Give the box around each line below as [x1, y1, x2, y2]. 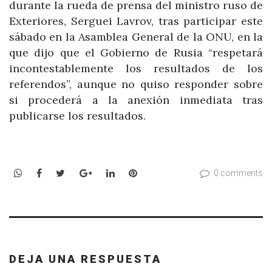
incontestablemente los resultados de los [9, 61, 263, 76]
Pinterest [136, 166, 180, 179]
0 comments [214, 168, 263, 178]
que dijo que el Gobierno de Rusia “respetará [9, 46, 263, 60]
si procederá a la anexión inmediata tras [9, 93, 263, 107]
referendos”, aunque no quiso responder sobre [9, 77, 263, 92]
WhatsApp [22, 166, 70, 179]
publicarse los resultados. [9, 109, 146, 123]
